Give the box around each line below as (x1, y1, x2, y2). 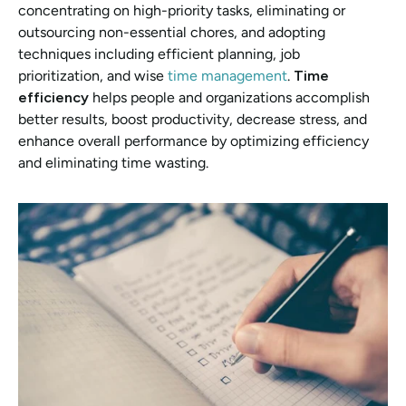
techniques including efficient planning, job (18, 45, 300, 63)
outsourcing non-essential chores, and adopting (18, 24, 325, 41)
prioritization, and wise (18, 67, 168, 84)
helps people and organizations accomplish (92, 89, 370, 106)
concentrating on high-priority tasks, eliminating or (18, 2, 345, 19)
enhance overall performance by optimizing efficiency (18, 132, 369, 150)
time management (168, 67, 287, 84)
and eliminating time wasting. (18, 154, 208, 171)
